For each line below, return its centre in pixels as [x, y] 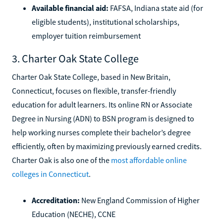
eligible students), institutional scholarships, [106, 22]
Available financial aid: [70, 8]
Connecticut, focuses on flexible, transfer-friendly [94, 90]
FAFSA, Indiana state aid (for [156, 8]
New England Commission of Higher [140, 200]
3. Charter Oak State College [75, 58]
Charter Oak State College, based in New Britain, [91, 77]
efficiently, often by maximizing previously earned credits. [107, 146]
